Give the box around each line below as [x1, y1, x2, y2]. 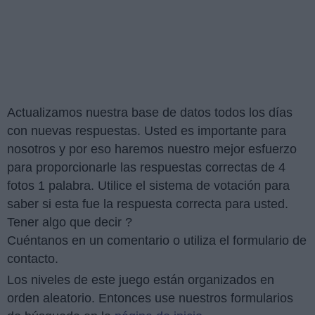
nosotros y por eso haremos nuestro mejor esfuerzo [7, 142, 297, 157]
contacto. [7, 252, 58, 266]
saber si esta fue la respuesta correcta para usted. [7, 197, 288, 212]
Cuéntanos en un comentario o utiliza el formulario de [7, 233, 307, 248]
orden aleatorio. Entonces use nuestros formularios [7, 291, 293, 306]
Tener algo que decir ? [7, 215, 132, 230]
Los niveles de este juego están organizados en [7, 273, 274, 288]
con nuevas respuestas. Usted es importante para [7, 124, 286, 139]
